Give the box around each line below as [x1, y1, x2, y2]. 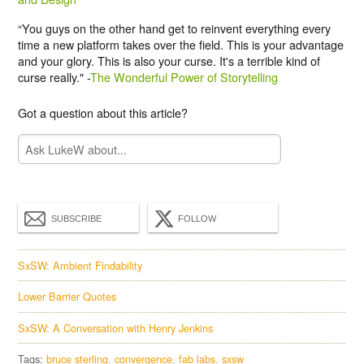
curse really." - [18, 67, 91, 85]
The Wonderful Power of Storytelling [90, 67, 279, 85]
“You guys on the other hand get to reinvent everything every [18, 19, 331, 37]
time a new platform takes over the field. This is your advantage [18, 35, 344, 53]
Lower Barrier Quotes [18, 288, 117, 305]
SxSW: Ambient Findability [18, 258, 143, 273]
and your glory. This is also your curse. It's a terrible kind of [18, 51, 321, 69]
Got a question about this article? [18, 103, 188, 121]
